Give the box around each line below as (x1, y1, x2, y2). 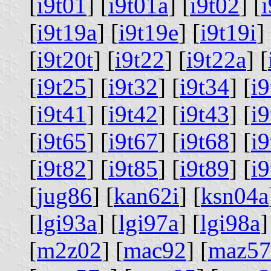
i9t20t (37, 46, 93, 73)
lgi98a (200, 209, 260, 236)
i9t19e (119, 19, 178, 45)
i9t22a (186, 46, 246, 73)
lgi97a (119, 209, 178, 236)
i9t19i (200, 19, 256, 45)
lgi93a (37, 209, 97, 236)
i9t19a (37, 19, 97, 45)
